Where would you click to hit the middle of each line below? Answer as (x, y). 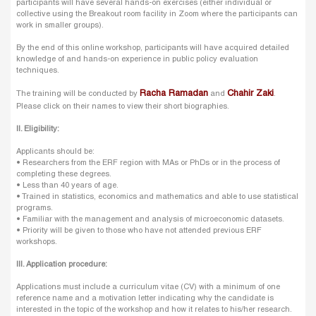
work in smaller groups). (60, 26)
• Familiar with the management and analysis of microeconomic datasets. (150, 220)
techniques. (38, 71)
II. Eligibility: (38, 129)
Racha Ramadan (174, 94)
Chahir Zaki (250, 94)
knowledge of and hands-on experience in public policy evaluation (137, 60)
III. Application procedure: (62, 265)
